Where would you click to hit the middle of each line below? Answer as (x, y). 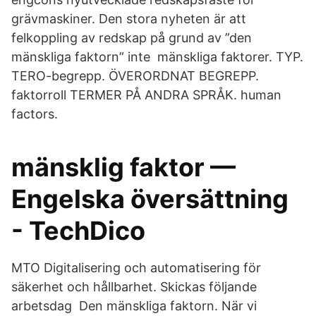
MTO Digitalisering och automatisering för (136, 268)
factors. (35, 114)
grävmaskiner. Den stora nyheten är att (129, 19)
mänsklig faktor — (123, 167)
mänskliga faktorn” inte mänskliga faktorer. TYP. (157, 57)
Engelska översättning (150, 199)
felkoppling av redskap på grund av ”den (132, 38)
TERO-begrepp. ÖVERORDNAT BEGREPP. (135, 76)
